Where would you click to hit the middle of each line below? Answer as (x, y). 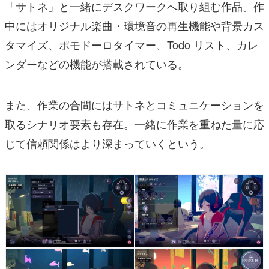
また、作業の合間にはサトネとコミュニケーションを (134, 104)
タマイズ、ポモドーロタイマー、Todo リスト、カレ (131, 44)
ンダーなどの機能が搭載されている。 (97, 63)
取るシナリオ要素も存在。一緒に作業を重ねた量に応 (134, 123)
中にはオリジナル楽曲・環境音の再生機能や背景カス (134, 25)
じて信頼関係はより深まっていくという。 (107, 143)
